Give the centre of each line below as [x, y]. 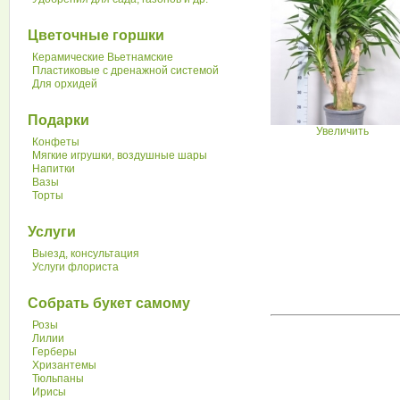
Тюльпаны [58, 379]
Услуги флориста [75, 267]
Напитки [54, 169]
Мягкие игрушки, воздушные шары [120, 155]
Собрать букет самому [109, 303]
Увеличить [342, 131]
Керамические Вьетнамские [103, 57]
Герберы [54, 352]
